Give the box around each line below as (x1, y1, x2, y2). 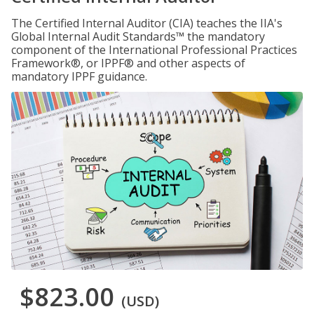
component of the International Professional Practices (11, 42, 297, 57)
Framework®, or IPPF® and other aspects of (11, 55, 245, 71)
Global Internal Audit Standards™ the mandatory (11, 29, 265, 44)
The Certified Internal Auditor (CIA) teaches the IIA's (11, 15, 282, 31)
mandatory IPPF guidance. (11, 69, 147, 84)
